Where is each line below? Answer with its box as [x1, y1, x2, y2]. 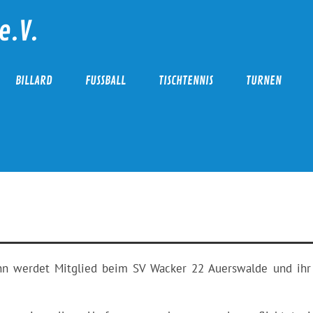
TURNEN [245, 73, 282, 89]
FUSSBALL [85, 73, 121, 89]
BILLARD [15, 73, 52, 89]
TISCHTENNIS [158, 73, 213, 89]
